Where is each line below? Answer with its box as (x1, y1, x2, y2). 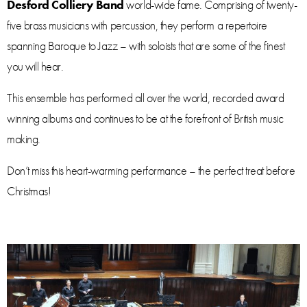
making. (7, 130, 40, 147)
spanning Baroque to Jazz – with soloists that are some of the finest (7, 37, 285, 53)
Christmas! (7, 182, 51, 199)
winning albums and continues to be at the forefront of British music (7, 110, 284, 126)
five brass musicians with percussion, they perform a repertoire (7, 16, 267, 33)
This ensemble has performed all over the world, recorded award (7, 89, 284, 106)
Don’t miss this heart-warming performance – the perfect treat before (7, 162, 295, 178)
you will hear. (7, 58, 64, 74)
